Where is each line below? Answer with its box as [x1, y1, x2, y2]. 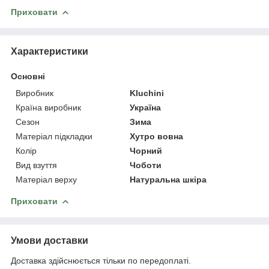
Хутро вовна [130, 131, 184, 141]
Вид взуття [16, 160, 57, 170]
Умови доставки [11, 235, 88, 246]
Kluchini [130, 88, 165, 98]
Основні [11, 71, 45, 81]
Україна [130, 102, 162, 112]
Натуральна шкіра [130, 174, 207, 184]
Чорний [130, 145, 163, 156]
